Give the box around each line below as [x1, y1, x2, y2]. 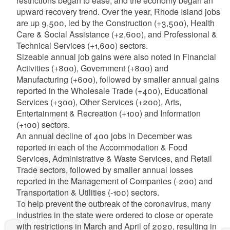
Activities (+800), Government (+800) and [16, 62, 168, 74]
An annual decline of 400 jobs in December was [16, 130, 192, 142]
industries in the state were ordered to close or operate [16, 209, 213, 221]
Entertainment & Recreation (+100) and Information [16, 107, 201, 119]
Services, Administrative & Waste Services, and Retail [16, 152, 212, 164]
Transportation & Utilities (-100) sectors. [16, 186, 159, 198]
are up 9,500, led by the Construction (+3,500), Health [16, 17, 215, 29]
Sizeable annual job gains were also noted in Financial [16, 51, 216, 63]
